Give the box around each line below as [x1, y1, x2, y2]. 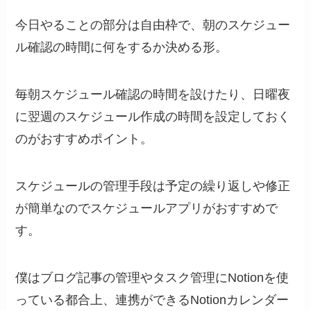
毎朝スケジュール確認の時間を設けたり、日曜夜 [15, 87, 291, 102]
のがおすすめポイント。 [15, 132, 153, 146]
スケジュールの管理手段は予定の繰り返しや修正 [15, 179, 291, 194]
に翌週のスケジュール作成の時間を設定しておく [15, 110, 291, 124]
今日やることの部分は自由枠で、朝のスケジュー [15, 18, 291, 33]
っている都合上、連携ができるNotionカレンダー [15, 292, 289, 307]
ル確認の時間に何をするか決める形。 [15, 40, 228, 55]
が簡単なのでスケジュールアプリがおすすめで [15, 201, 278, 216]
